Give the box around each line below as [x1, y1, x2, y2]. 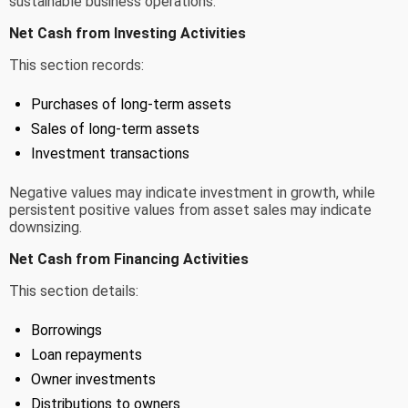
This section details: [9, 281, 138, 300]
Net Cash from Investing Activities [9, 24, 246, 42]
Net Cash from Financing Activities [9, 250, 249, 268]
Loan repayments [31, 345, 142, 363]
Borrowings [31, 321, 102, 339]
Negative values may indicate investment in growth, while [9, 183, 375, 201]
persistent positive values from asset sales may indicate [9, 200, 372, 219]
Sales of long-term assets [31, 119, 199, 138]
